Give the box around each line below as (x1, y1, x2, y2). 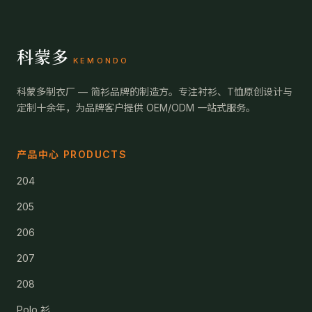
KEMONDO (72, 56, 130, 65)
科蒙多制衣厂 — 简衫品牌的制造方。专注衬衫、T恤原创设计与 (17, 86, 292, 97)
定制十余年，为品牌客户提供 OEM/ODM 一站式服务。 (17, 102, 256, 114)
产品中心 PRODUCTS (17, 148, 127, 160)
